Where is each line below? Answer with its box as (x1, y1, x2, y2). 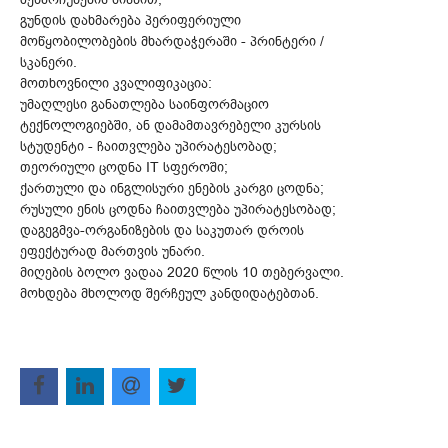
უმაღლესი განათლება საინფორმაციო (20, 94, 269, 114)
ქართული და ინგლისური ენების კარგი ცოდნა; (20, 178, 324, 198)
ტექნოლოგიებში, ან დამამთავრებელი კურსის (20, 115, 321, 135)
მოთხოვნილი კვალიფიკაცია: (20, 73, 212, 93)
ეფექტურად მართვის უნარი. (20, 241, 205, 261)
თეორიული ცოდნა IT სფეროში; (20, 157, 228, 177)
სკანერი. (20, 52, 77, 72)
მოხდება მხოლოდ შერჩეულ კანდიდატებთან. (20, 283, 319, 303)
